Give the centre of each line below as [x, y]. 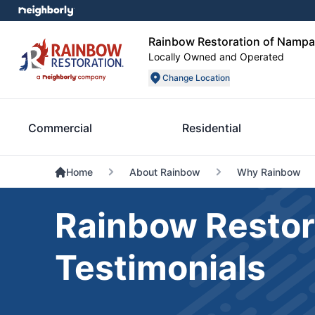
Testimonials [160, 268]
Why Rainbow [269, 172]
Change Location [196, 78]
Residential [212, 128]
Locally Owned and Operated [216, 57]
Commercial [60, 128]
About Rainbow [165, 172]
